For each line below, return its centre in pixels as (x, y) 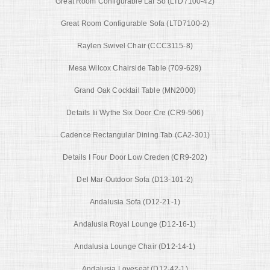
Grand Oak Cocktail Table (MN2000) (135, 90)
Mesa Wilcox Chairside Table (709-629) (135, 68)
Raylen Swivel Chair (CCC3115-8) (135, 46)
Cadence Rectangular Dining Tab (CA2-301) (135, 135)
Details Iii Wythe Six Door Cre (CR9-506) (135, 112)
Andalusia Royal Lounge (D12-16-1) (135, 224)
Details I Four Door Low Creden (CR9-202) (135, 157)
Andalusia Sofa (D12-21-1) (135, 202)
